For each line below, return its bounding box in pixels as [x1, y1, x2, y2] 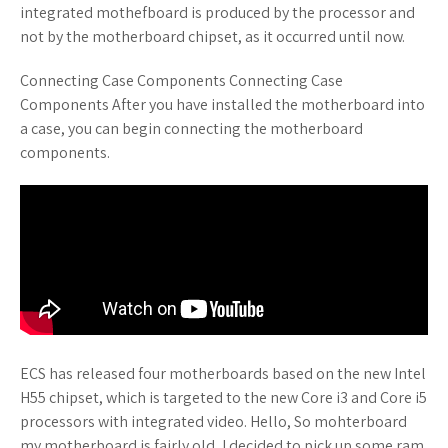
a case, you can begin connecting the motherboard [20, 118, 363, 140]
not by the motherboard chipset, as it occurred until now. [20, 26, 405, 48]
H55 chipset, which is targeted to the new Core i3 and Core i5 [20, 387, 427, 409]
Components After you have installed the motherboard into [20, 94, 425, 116]
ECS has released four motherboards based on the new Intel [20, 363, 426, 385]
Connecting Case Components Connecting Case [20, 70, 343, 92]
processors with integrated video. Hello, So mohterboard [20, 411, 407, 433]
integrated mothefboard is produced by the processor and [20, 2, 415, 24]
